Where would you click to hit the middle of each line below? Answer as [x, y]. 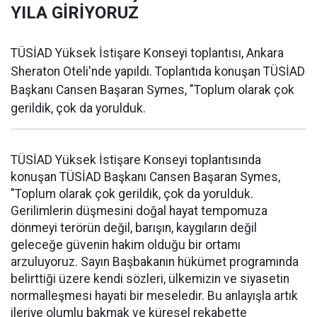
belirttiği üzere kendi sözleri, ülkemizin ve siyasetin [150, 279]
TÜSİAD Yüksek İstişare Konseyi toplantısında [136, 160]
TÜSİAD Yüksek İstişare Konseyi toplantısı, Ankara [147, 53]
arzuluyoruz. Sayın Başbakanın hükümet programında [155, 262]
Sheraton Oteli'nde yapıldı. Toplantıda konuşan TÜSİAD [158, 71]
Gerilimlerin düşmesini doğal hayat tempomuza [139, 211]
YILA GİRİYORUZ [75, 13]
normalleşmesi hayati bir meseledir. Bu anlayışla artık [154, 296]
